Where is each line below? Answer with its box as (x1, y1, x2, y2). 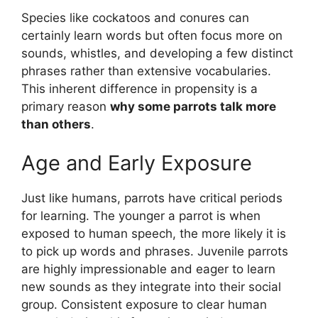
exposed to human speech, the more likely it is (21, 226, 286, 241)
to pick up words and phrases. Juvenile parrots (21, 244, 288, 259)
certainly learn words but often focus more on (21, 28, 283, 43)
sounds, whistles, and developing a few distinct (21, 45, 293, 60)
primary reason (21, 99, 110, 114)
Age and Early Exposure (21, 150, 252, 176)
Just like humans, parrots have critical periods (21, 191, 283, 206)
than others (21, 116, 91, 131)
